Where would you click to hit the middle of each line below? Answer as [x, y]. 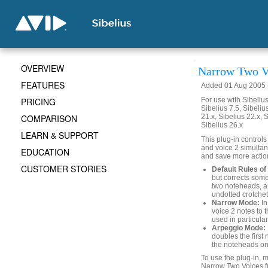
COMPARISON [49, 118]
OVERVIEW [42, 68]
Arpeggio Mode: [239, 228]
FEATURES [43, 85]
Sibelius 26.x [222, 125]
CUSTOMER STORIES [64, 169]
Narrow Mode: [236, 203]
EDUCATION [45, 152]
